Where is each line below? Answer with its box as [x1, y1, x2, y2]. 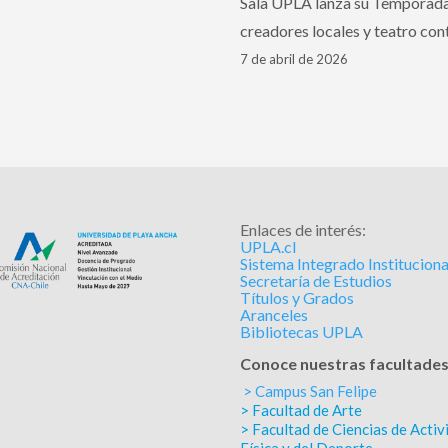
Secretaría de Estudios [240, 271, 393, 291]
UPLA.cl [240, 237, 297, 257]
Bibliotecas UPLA [240, 322, 364, 342]
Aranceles [240, 305, 309, 325]
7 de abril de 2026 [240, 51, 349, 68]
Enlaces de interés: [240, 220, 367, 240]
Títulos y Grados [240, 288, 355, 308]
